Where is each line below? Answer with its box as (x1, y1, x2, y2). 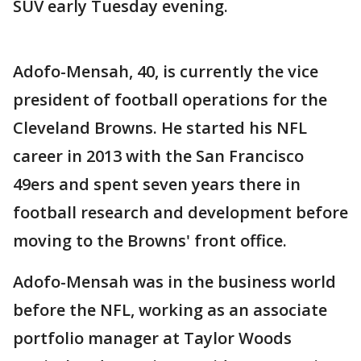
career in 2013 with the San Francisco (13, 144, 304, 167)
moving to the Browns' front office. (13, 229, 287, 251)
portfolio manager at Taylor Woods (13, 326, 292, 349)
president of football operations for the (13, 88, 327, 110)
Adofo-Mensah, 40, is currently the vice (13, 60, 318, 82)
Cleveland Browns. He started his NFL (13, 116, 307, 139)
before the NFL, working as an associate (13, 298, 327, 321)
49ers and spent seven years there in (13, 172, 301, 195)
